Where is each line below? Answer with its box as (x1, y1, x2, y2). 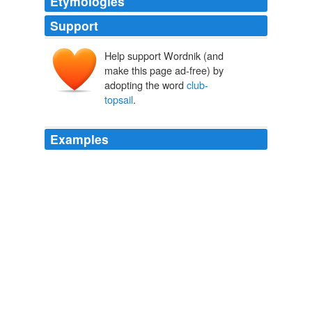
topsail (104, 92, 133, 107)
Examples (50, 130, 109, 148)
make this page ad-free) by (104, 63, 224, 78)
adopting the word (104, 77, 187, 93)
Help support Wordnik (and (104, 48, 224, 63)
